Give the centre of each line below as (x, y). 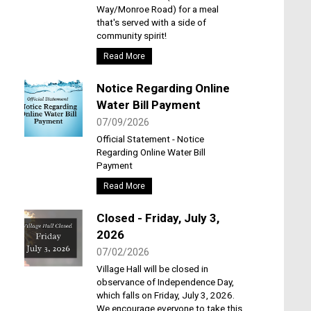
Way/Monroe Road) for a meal (157, 9)
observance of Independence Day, (165, 281)
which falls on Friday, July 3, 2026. (165, 295)
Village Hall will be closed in (152, 268)
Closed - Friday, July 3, (158, 218)
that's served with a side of (151, 22)
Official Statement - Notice (150, 138)
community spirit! (131, 35)
